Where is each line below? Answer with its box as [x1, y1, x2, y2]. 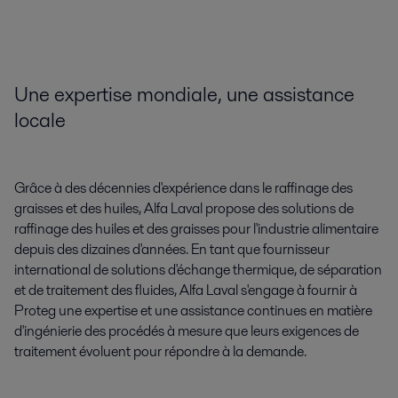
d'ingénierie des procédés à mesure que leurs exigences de [14, 321, 359, 342]
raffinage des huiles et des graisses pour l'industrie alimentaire [14, 219, 378, 240]
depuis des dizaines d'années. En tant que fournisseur [14, 239, 330, 260]
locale [14, 105, 66, 134]
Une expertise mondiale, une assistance [14, 79, 354, 108]
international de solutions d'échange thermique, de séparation [14, 259, 382, 281]
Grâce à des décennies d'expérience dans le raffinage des [14, 178, 353, 199]
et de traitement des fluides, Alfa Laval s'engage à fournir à [14, 280, 357, 301]
